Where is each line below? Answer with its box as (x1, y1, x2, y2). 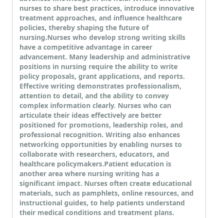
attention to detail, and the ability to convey (19, 91, 169, 101)
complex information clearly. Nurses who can (19, 101, 171, 110)
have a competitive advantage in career (19, 42, 152, 52)
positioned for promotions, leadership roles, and (19, 120, 183, 130)
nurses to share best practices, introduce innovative (19, 3, 194, 13)
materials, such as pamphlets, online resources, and (19, 188, 194, 198)
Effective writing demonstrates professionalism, (19, 81, 182, 91)
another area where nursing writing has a (19, 169, 159, 179)
